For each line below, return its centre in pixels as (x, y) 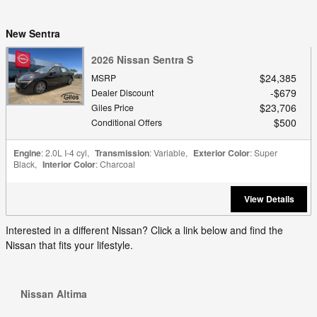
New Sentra (33, 33)
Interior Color (69, 165)
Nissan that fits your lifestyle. (69, 245)
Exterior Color (221, 153)
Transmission (122, 153)
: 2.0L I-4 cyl (64, 153)
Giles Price (113, 108)
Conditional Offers (127, 122)
